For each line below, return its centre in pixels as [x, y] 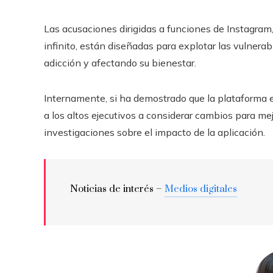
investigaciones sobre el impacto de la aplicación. [154, 132]
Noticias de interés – [117, 189]
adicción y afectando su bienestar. [120, 62]
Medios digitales [201, 189]
